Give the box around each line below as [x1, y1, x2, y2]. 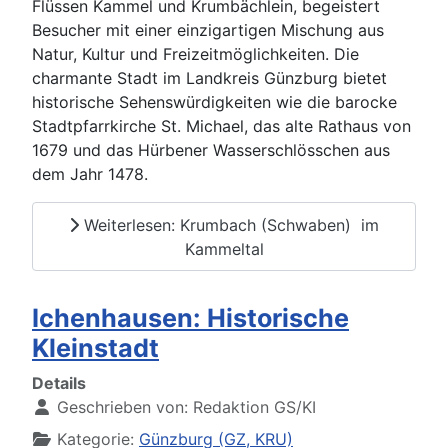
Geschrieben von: [52, 397, 193, 418]
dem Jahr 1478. [32, 164, 148, 185]
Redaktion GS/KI [193, 397, 316, 418]
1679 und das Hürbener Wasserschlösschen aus [32, 140, 390, 161]
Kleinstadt [32, 333, 159, 364]
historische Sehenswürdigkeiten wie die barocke [32, 92, 397, 113]
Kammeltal [184, 238, 264, 259]
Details [32, 373, 86, 394]
